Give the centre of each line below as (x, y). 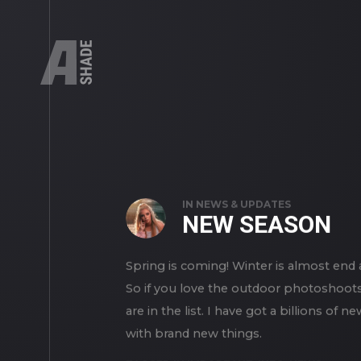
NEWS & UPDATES (243, 204)
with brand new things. (194, 333)
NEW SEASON (257, 224)
